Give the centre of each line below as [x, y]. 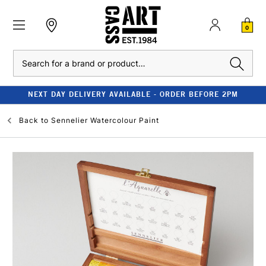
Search [25, 56]
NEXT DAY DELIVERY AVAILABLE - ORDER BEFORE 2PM [133, 94]
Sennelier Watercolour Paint [105, 120]
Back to [34, 120]
